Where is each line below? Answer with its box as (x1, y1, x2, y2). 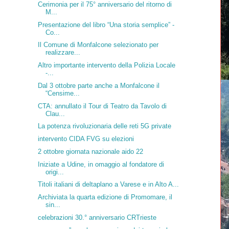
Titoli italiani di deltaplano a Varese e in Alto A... (37, 180, 179, 189)
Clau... (45, 109, 65, 118)
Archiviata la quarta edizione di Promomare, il (37, 193, 172, 201)
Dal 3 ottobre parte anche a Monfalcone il (37, 81, 159, 89)
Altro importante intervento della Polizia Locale (37, 61, 175, 70)
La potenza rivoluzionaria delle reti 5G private (37, 122, 171, 130)
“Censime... (45, 89, 80, 97)
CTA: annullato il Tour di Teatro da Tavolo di (37, 102, 167, 110)
